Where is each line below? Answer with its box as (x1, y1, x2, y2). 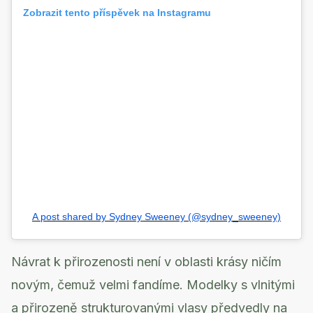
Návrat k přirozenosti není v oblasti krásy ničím (11, 254, 282, 269)
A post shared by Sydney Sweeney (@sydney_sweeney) (32, 210, 281, 222)
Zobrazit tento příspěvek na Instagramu (23, 7, 211, 19)
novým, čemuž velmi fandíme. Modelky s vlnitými (11, 277, 295, 292)
